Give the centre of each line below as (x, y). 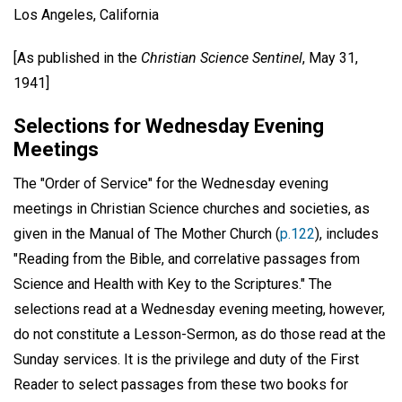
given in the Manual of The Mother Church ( (147, 234)
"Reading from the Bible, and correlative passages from (187, 259)
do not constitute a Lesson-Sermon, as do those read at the (200, 335)
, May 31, (330, 58)
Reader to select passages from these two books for (181, 385)
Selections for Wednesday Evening (169, 127)
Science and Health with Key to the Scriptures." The (173, 284)
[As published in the (77, 58)
